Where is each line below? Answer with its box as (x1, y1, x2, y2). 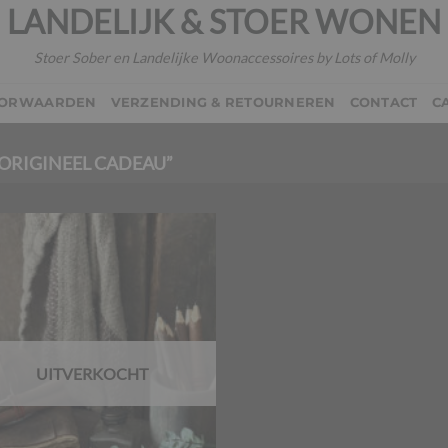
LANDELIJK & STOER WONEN (7, 2, 441, 42)
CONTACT (349, 95, 418, 110)
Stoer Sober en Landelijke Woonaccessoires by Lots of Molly (33, 48, 415, 66)
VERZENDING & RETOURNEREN (110, 95, 336, 110)
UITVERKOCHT (36, 364, 149, 384)
